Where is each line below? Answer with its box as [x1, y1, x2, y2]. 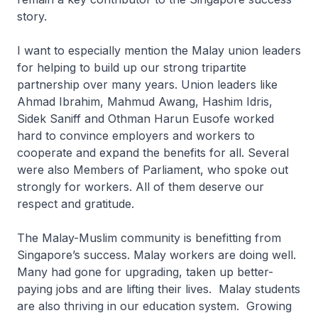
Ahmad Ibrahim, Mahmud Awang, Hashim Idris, [17, 94, 273, 109]
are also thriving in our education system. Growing [17, 299, 292, 313]
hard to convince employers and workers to [17, 128, 255, 143]
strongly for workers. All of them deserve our [17, 180, 264, 194]
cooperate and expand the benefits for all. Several [17, 146, 289, 160]
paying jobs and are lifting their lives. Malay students [17, 282, 300, 296]
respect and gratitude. [17, 197, 134, 211]
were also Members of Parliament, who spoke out [17, 163, 288, 177]
